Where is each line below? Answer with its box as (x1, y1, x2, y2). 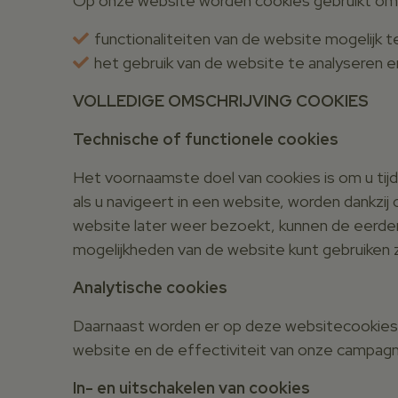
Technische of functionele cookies (73, 128, 338, 149)
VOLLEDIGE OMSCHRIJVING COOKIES (73, 90, 369, 111)
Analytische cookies (73, 276, 227, 298)
